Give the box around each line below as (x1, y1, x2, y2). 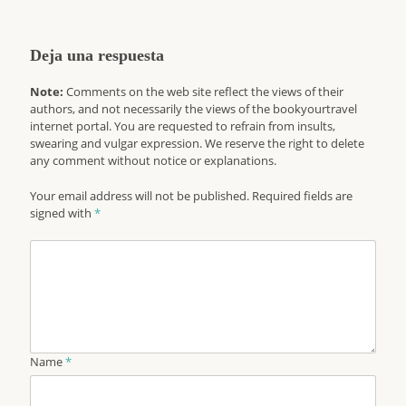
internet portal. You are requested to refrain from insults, (30, 118, 336, 135)
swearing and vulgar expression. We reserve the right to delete (30, 135, 365, 152)
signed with (30, 205, 95, 222)
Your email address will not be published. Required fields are (30, 188, 353, 205)
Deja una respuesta (30, 46, 165, 65)
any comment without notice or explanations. (30, 152, 277, 169)
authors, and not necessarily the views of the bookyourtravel (30, 101, 358, 118)
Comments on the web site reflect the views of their (63, 83, 344, 101)
